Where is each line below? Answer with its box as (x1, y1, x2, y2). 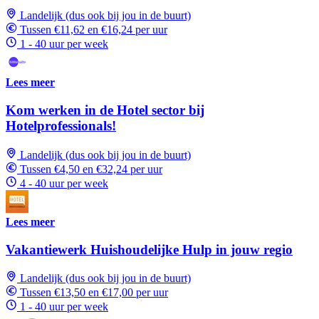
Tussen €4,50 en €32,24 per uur (20, 162, 162, 175)
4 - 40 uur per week (20, 177, 108, 189)
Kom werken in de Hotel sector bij (6, 103, 204, 118)
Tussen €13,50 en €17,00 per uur (20, 286, 168, 299)
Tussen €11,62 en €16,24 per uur (20, 23, 167, 36)
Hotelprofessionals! (6, 118, 116, 134)
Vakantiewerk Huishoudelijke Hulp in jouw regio (6, 241, 293, 257)
